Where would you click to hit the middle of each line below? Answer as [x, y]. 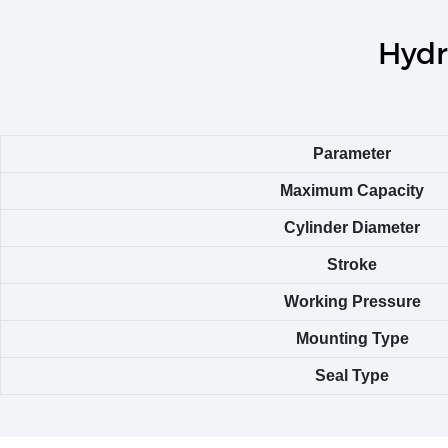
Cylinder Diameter [352, 228]
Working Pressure [352, 302]
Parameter [352, 154]
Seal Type [352, 376]
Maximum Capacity [352, 191]
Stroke [352, 265]
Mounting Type [352, 339]
